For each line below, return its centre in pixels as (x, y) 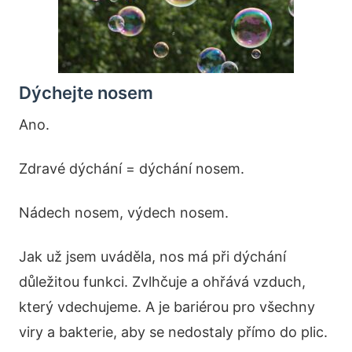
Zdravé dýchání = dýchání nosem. (132, 169)
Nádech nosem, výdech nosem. (124, 213)
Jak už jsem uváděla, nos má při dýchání (152, 257)
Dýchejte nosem (86, 93)
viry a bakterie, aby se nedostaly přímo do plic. (173, 332)
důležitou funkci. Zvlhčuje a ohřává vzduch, (162, 282)
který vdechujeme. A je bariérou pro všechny (167, 307)
